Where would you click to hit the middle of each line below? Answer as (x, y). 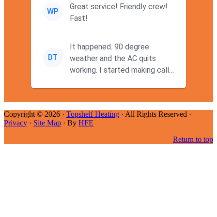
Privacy (15, 123)
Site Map (47, 123)
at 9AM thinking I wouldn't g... (119, 82)
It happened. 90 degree (92, 47)
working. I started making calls (85, 70)
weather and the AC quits (113, 59)
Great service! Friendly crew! (119, 7)
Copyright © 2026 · (35, 114)
